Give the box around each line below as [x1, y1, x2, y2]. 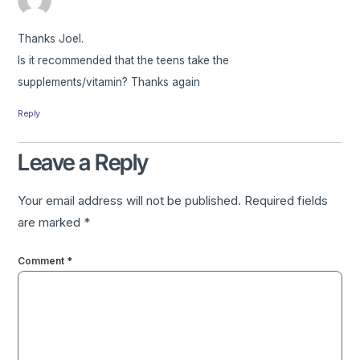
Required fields [244, 193, 329, 209]
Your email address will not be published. [18, 193, 242, 209]
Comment [18, 254, 67, 267]
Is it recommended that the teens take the [18, 54, 230, 67]
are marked [18, 215, 84, 231]
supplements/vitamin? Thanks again [18, 76, 201, 89]
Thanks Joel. [18, 32, 84, 46]
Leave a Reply [18, 149, 149, 177]
